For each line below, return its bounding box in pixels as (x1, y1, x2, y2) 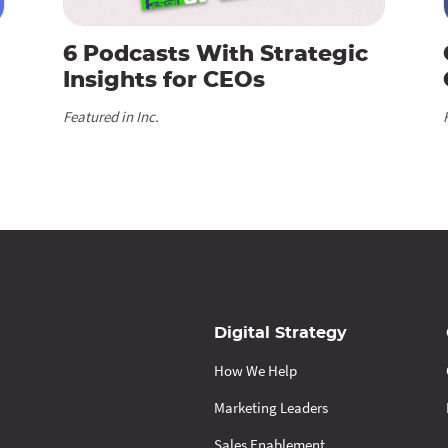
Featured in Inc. (63, 106, 160, 126)
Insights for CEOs (63, 68, 266, 91)
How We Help (214, 360, 297, 380)
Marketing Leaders (214, 397, 328, 417)
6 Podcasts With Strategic (63, 42, 369, 65)
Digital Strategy (214, 324, 347, 341)
